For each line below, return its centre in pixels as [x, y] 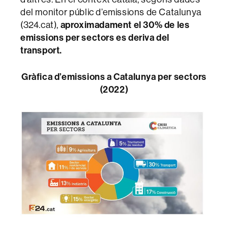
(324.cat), [40, 24]
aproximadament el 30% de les [125, 24]
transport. [41, 50]
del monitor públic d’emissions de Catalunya [111, 12]
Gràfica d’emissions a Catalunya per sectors [114, 76]
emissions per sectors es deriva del [95, 37]
